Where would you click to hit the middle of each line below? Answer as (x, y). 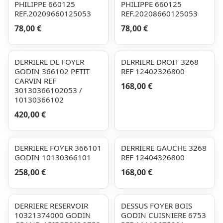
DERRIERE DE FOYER (49, 62)
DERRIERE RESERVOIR (51, 206)
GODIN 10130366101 (53, 157)
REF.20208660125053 (159, 13)
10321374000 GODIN (53, 215)
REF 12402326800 (153, 71)
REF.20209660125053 (53, 13)
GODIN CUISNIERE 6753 (164, 215)
